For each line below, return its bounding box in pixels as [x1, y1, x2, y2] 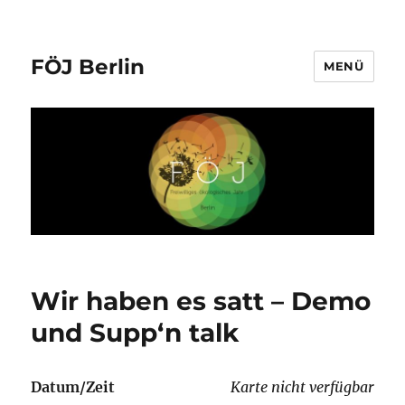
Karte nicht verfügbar [230, 378, 374, 397]
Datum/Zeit [31, 378, 116, 397]
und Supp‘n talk [31, 317, 240, 349]
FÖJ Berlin [31, 53, 146, 80]
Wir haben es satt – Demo [31, 286, 372, 317]
